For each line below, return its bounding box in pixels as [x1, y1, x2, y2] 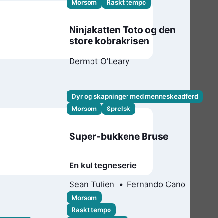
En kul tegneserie [69, 160, 137, 170]
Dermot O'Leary [69, 56, 130, 66]
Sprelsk [106, 105, 130, 113]
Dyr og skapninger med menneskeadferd [71, 92, 198, 100]
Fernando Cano [127, 180, 186, 190]
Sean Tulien [69, 180, 115, 190]
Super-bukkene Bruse [69, 130, 169, 142]
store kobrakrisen [69, 35, 150, 47]
